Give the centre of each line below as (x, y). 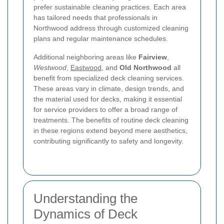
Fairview (153, 57)
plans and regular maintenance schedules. (101, 39)
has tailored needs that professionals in (95, 18)
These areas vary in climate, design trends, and (109, 89)
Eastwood (86, 68)
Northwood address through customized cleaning (111, 28)
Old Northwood (145, 68)
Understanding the (85, 199)
